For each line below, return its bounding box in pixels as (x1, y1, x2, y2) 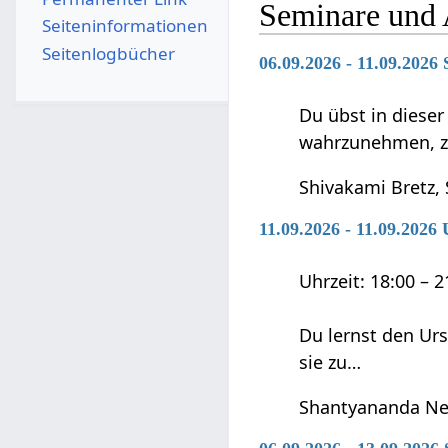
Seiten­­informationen (41, 14, 208, 38)
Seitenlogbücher (41, 41, 175, 65)
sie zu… (299, 349, 362, 374)
